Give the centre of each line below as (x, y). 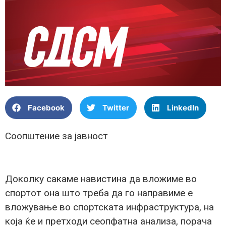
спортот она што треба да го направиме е (99, 193)
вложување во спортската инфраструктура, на (109, 207)
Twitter (116, 107)
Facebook (46, 107)
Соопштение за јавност (56, 136)
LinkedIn (183, 107)
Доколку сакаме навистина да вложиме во (101, 179)
